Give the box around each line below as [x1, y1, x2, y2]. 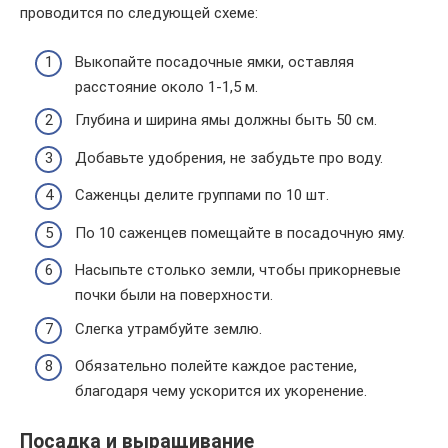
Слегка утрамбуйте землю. [75, 319, 262, 338]
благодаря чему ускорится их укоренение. [75, 382, 367, 400]
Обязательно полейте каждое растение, [75, 357, 357, 375]
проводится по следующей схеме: [20, 4, 258, 22]
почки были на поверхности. [75, 286, 273, 304]
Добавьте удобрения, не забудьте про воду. [75, 148, 383, 167]
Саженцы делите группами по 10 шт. [75, 186, 329, 204]
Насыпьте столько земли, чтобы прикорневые [75, 261, 401, 279]
